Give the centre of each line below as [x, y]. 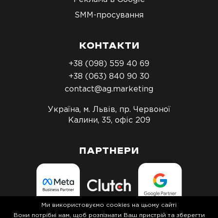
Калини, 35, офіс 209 [109, 120]
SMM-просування [109, 15]
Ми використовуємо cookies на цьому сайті [109, 205]
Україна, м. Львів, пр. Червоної [109, 109]
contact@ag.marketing [109, 89]
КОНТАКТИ [109, 46]
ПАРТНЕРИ [109, 151]
